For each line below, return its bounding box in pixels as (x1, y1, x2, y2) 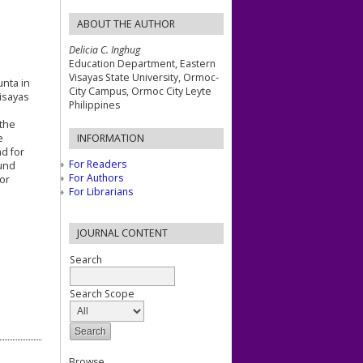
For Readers (69, 157, 126, 172)
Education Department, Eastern (69, 56, 216, 70)
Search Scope (70, 287, 135, 301)
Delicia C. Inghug (69, 42, 140, 57)
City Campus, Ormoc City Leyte (69, 83, 211, 98)
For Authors (69, 171, 123, 186)
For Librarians (69, 185, 133, 199)
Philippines (69, 97, 120, 112)
